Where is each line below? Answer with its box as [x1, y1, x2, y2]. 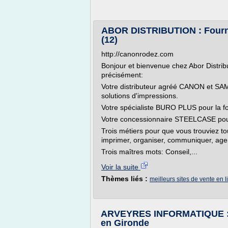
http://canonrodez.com [101, 50, 174, 58]
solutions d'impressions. [101, 92, 178, 100]
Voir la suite [101, 163, 140, 171]
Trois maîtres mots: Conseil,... [101, 148, 197, 156]
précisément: [101, 71, 143, 79]
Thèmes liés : [101, 175, 150, 183]
